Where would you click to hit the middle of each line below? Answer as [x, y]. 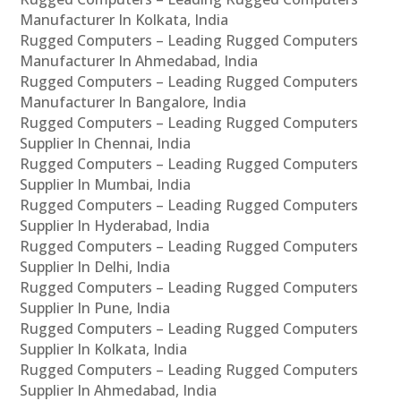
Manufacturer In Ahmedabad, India [139, 61]
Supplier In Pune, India [95, 308]
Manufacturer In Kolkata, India [124, 20]
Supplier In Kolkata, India [104, 350]
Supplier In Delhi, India [95, 267]
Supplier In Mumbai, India [106, 185]
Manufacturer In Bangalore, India [133, 102]
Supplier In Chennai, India [106, 144]
